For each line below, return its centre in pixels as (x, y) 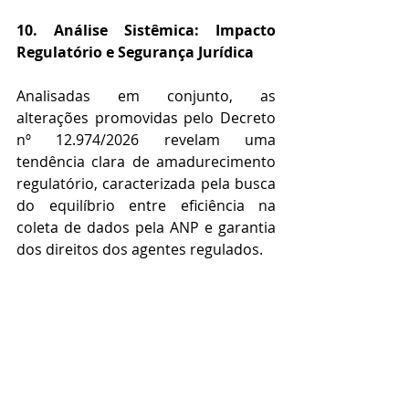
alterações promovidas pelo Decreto (146, 118)
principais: (52, 315)
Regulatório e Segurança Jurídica (135, 52)
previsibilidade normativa (163, 381)
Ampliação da (199, 359)
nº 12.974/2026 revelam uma (146, 140)
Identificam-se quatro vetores (146, 294)
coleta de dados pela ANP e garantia (146, 228)
